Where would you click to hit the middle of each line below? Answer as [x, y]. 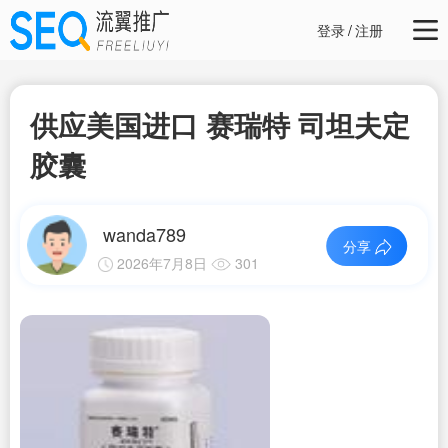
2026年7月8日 [161, 263]
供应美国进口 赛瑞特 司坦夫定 [220, 124]
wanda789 [144, 234]
